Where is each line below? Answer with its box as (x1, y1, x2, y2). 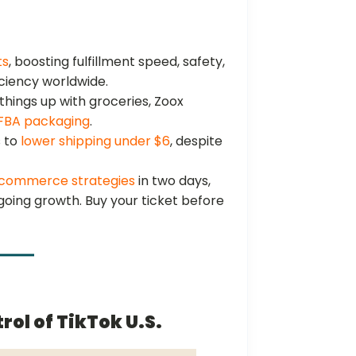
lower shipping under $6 (21, 131, 171, 150)
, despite (170, 131, 223, 150)
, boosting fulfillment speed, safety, (9, 52, 226, 71)
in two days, (135, 171, 211, 190)
